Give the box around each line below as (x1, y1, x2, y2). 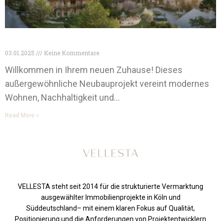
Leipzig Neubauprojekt (5, 38, 96, 49)
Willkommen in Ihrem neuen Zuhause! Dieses (5, 65, 183, 75)
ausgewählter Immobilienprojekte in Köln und (40, 193, 181, 201)
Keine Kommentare (42, 49, 99, 57)
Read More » (5, 112, 39, 119)
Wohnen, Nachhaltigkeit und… (5, 92, 120, 103)
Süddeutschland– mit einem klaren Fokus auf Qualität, (26, 204, 195, 212)
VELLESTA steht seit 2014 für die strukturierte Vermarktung (18, 183, 203, 190)
